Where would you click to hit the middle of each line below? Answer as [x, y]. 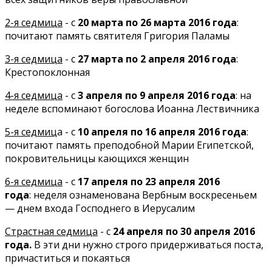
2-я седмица [34, 23]
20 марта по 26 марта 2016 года [157, 23]
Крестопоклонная [47, 73]
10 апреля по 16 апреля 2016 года [162, 132]
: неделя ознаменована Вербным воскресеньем [143, 195]
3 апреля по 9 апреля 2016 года [157, 96]
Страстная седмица [51, 232]
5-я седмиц [31, 132]
